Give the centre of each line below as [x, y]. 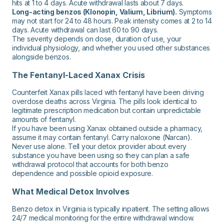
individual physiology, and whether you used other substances [111, 47]
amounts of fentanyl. [44, 119]
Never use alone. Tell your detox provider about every [99, 146]
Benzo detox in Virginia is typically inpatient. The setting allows [111, 208]
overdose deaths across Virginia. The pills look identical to [105, 101]
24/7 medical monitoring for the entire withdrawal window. [103, 217]
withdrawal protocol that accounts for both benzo [90, 164]
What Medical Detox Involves [71, 191]
